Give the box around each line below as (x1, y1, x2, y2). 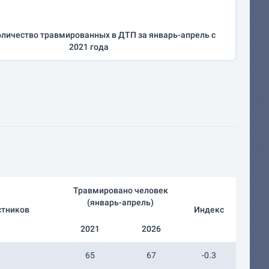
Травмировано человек (73, 186, 168, 195)
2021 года (69, 42, 109, 52)
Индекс (193, 205, 224, 214)
